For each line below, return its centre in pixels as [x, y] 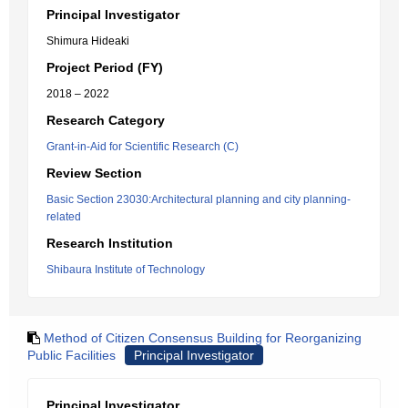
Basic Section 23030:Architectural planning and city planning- [199, 199]
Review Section [94, 173]
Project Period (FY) [105, 67]
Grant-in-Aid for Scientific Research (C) [143, 147]
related [64, 217]
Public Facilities [71, 355]
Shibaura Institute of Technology [126, 270]
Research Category [106, 120]
